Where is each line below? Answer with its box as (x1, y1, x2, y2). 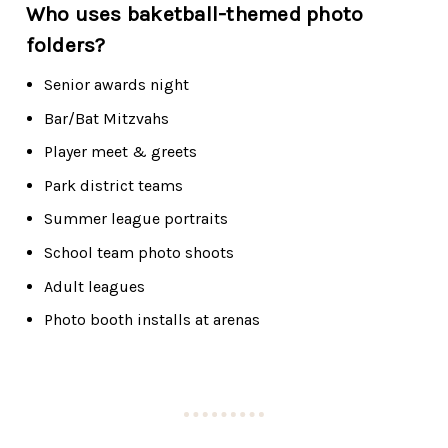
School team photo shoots (43, 242, 234, 262)
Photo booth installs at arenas (43, 310, 260, 330)
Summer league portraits (43, 209, 228, 229)
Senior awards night (43, 74, 189, 94)
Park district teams (43, 175, 183, 195)
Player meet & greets (43, 142, 197, 162)
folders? (25, 32, 106, 57)
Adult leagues (43, 276, 145, 296)
